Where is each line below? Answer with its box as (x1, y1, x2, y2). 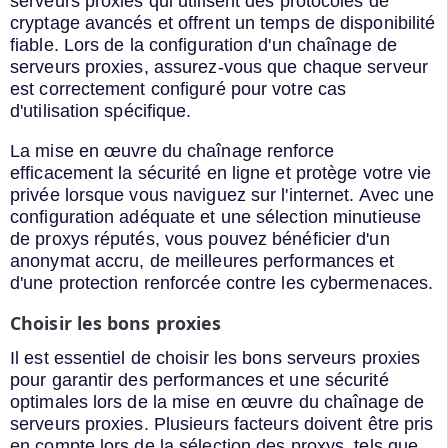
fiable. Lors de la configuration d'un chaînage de (10, 35, 397, 56)
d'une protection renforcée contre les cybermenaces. (10, 273, 434, 294)
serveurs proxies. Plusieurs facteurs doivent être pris (10, 414, 434, 435)
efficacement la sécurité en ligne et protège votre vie (10, 163, 432, 184)
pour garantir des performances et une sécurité (10, 370, 389, 391)
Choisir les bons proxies (10, 310, 222, 335)
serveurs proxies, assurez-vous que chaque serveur (10, 57, 428, 78)
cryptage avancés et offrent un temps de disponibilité (10, 13, 436, 34)
